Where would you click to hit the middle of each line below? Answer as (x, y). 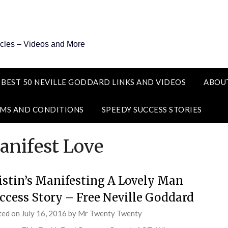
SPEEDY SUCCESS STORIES (152, 109)
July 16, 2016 (44, 213)
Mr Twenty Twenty (110, 213)
